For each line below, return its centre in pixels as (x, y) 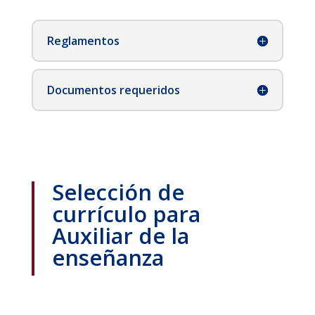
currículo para (126, 214)
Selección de (118, 192)
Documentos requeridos (113, 90)
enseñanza (108, 258)
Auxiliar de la (120, 236)
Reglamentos (83, 41)
